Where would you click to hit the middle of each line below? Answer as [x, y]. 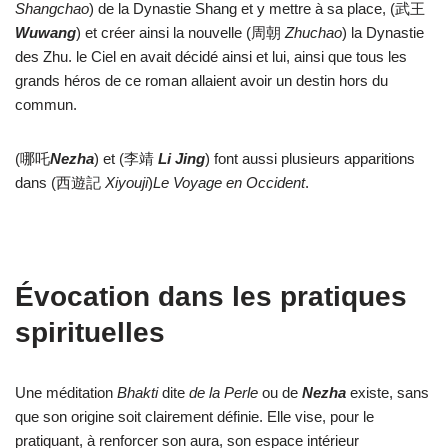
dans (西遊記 [60, 182]
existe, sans [387, 392]
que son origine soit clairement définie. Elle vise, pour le [194, 416]
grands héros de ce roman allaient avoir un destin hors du [201, 80]
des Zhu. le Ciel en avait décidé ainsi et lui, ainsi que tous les [211, 56]
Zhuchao [313, 32]
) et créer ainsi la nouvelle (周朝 [180, 32]
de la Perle [223, 392]
